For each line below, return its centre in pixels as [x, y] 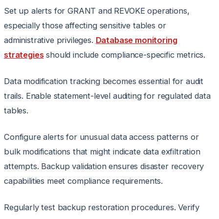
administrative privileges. [50, 40]
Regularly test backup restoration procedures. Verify [102, 208]
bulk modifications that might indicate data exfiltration [102, 152]
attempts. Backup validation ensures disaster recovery [104, 166]
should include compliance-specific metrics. [125, 55]
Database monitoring [136, 40]
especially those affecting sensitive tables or [85, 26]
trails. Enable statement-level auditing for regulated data [107, 96]
